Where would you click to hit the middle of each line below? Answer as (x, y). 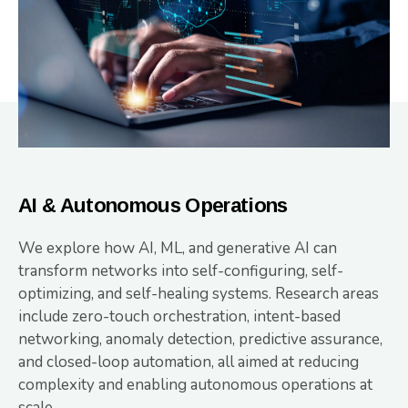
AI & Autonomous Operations (153, 206)
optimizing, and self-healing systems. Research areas (199, 294)
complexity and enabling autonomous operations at (195, 385)
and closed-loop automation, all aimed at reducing (189, 362)
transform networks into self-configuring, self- (181, 271)
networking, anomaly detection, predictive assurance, (200, 340)
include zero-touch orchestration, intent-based (179, 317)
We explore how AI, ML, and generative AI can (178, 249)
